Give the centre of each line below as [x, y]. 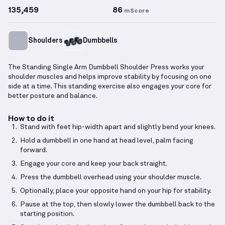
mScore [137, 10]
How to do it [31, 118]
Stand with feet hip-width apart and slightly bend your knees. [118, 127]
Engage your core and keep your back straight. [94, 164]
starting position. [47, 214]
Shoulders [45, 40]
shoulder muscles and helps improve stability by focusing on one [110, 77]
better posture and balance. [53, 96]
